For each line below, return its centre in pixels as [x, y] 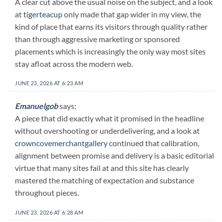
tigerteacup [43, 14]
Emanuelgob [36, 106]
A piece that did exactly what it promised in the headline [110, 118]
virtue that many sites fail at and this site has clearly [102, 168]
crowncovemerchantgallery [61, 143]
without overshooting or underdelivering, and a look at [107, 131]
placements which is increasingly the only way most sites [110, 51]
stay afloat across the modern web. [74, 63]
